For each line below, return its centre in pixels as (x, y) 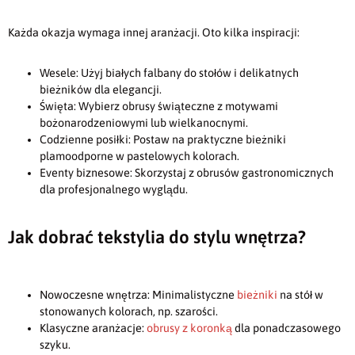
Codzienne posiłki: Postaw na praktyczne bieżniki (163, 140)
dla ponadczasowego (286, 328)
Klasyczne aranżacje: (93, 328)
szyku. (55, 345)
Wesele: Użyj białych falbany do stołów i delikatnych (169, 73)
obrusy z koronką (189, 328)
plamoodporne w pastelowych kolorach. (139, 157)
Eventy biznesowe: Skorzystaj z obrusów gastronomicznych (187, 173)
